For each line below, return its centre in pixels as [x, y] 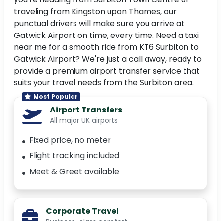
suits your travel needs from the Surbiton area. [104, 83]
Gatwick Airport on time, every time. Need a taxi [106, 36]
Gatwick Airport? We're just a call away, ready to [108, 59]
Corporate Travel [82, 211]
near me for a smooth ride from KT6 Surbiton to [106, 47]
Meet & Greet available [74, 172]
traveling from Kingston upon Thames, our [95, 12]
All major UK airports [84, 121]
